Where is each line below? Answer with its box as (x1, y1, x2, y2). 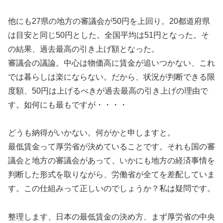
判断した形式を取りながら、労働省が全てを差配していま (8, 170, 215, 179)
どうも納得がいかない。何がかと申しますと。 (8, 128, 175, 137)
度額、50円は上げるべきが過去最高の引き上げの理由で (8, 86, 208, 95)
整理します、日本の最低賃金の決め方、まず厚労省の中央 (8, 213, 215, 222)
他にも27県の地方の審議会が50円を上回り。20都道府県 (8, 16, 210, 25)
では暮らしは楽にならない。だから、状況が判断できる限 (8, 72, 215, 81)
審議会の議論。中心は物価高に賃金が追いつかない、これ (8, 58, 215, 67)
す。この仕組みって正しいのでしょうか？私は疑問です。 (8, 184, 215, 193)
